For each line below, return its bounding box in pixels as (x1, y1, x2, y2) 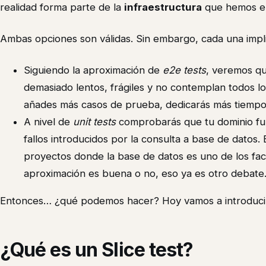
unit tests (73, 116, 116, 128)
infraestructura (124, 1, 202, 14)
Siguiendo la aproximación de (24, 64, 163, 77)
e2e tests (163, 64, 206, 77)
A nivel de (24, 116, 73, 128)
